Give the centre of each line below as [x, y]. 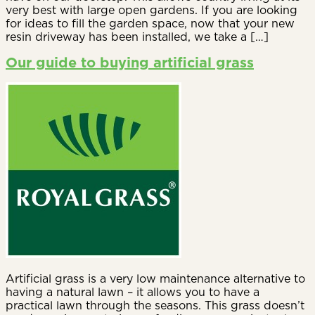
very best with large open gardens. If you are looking [152, 9]
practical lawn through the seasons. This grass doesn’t [155, 305]
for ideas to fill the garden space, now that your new [150, 23]
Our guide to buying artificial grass [130, 63]
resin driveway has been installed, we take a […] [137, 36]
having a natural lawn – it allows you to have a [133, 291]
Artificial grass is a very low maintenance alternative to [155, 278]
